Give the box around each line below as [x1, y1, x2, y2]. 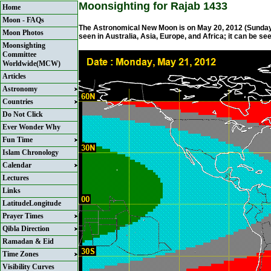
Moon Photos [2, 28, 44, 37]
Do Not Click [2, 110, 43, 119]
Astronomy [2, 85, 38, 93]
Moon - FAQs [2, 16, 44, 24]
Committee [2, 50, 36, 59]
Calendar [2, 161, 31, 169]
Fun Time [2, 135, 33, 144]
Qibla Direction [2, 224, 50, 233]
